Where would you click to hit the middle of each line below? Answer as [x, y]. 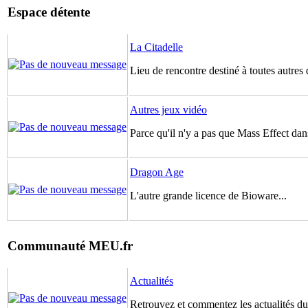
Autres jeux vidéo [168, 110]
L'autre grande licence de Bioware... [208, 196]
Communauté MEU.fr [70, 245]
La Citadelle [156, 47]
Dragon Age [157, 172]
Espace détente [49, 12]
